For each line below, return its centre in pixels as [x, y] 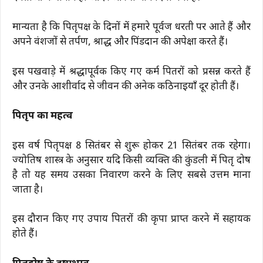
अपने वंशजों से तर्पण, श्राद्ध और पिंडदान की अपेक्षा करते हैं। [120, 43]
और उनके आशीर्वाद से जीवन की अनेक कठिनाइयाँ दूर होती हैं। [126, 87]
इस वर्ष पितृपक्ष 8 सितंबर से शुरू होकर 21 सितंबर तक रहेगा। [131, 146]
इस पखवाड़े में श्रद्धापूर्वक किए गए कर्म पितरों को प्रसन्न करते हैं [131, 72]
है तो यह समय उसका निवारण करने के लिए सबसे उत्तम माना [131, 175]
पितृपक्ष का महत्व [43, 117]
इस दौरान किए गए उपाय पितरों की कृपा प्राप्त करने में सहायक [131, 220]
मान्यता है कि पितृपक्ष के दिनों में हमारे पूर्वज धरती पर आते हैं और [131, 28]
